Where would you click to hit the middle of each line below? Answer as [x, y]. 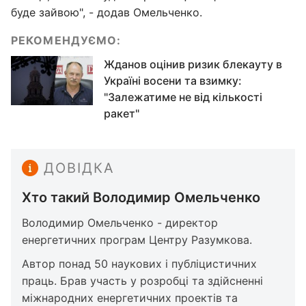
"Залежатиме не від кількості [183, 97]
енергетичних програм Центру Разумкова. [137, 240]
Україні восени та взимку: [173, 81]
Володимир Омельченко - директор [120, 223]
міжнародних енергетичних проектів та [130, 298]
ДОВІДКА [79, 168]
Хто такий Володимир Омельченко [141, 197]
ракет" [122, 113]
